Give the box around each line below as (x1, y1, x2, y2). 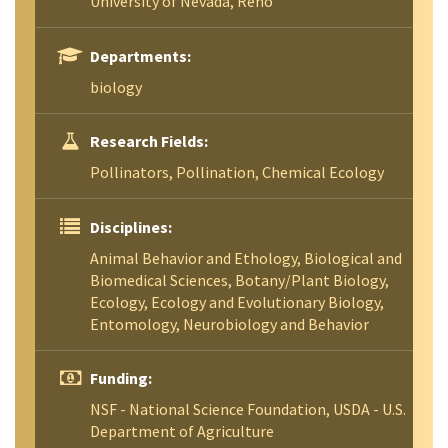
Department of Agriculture (90, 421, 274, 442)
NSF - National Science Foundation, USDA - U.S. (90, 399, 406, 420)
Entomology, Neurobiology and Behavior (90, 313, 369, 334)
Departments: (90, 45, 191, 66)
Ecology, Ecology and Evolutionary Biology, (90, 291, 384, 312)
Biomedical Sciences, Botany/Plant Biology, (90, 269, 389, 290)
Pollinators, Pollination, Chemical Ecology (90, 162, 384, 183)
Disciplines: (90, 216, 172, 237)
